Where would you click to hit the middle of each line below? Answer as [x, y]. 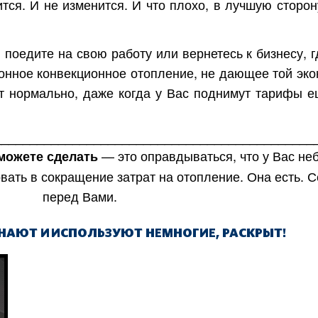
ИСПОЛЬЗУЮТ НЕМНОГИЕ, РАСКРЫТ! [169, 233]
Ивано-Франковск [144, 247]
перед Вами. [79, 196]
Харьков [117, 223]
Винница [118, 273]
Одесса [247, 223]
